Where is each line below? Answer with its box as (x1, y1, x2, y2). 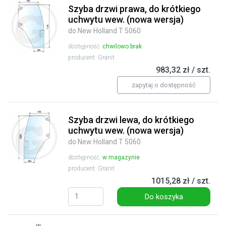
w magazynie (102, 154, 140, 161)
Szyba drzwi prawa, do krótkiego (68, 4, 201, 15)
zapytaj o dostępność (132, 81, 196, 89)
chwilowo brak (102, 43, 142, 50)
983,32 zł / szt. (156, 65, 210, 75)
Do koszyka (144, 192, 183, 202)
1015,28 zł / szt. (151, 176, 210, 186)
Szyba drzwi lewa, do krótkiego (68, 115, 194, 126)
